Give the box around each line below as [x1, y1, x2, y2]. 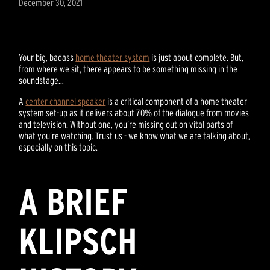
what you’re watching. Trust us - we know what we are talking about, [19, 130, 251, 142]
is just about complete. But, [149, 52, 244, 63]
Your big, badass [19, 52, 76, 63]
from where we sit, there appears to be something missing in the [19, 63, 238, 75]
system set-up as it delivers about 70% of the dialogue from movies [19, 107, 250, 119]
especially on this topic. [19, 142, 98, 153]
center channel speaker [25, 96, 106, 107]
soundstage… [19, 75, 64, 86]
